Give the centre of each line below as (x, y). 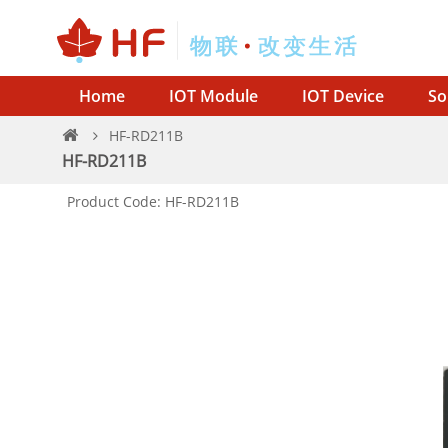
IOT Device (343, 96)
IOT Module (213, 96)
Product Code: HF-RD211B (153, 201)
